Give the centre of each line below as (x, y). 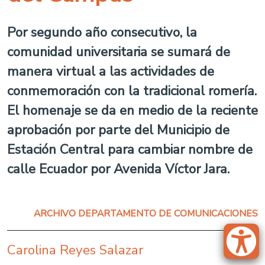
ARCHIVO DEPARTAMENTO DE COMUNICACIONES (146, 214)
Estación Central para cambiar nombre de (130, 149)
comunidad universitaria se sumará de (119, 52)
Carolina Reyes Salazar (75, 250)
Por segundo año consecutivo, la (102, 32)
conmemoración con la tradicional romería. (132, 91)
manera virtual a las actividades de (111, 71)
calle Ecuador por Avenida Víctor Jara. (118, 169)
